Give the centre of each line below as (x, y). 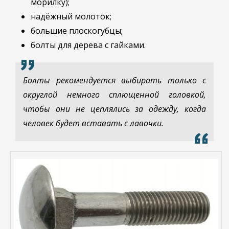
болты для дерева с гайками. (88, 45)
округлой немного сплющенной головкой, (114, 95)
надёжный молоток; (71, 17)
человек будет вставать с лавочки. (93, 123)
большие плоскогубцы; (77, 31)
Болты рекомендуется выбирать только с (114, 81)
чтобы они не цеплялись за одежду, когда (114, 109)
